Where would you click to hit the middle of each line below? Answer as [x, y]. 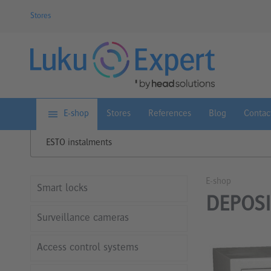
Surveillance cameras [83, 218]
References [170, 114]
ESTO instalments [79, 143]
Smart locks [62, 188]
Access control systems [88, 248]
